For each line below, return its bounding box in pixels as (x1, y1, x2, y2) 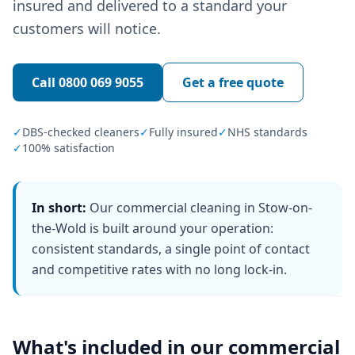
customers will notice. (13, 19, 161, 38)
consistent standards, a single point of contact (32, 240, 310, 258)
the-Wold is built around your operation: (32, 219, 273, 237)
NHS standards (227, 124, 307, 139)
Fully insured (149, 124, 218, 139)
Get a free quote (182, 74, 284, 91)
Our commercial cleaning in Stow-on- (90, 199, 312, 216)
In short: (32, 199, 86, 216)
